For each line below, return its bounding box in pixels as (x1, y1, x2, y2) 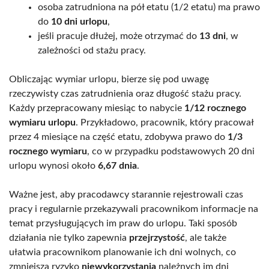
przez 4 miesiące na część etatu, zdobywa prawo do (9, 131, 228, 142)
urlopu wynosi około (9, 160, 98, 171)
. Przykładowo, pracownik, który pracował (76, 117, 253, 127)
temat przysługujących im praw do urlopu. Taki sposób (9, 218, 237, 228)
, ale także (185, 232, 226, 243)
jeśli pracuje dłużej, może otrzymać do (38, 31, 199, 41)
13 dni (199, 31, 226, 41)
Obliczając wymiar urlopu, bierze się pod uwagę (9, 74, 209, 84)
